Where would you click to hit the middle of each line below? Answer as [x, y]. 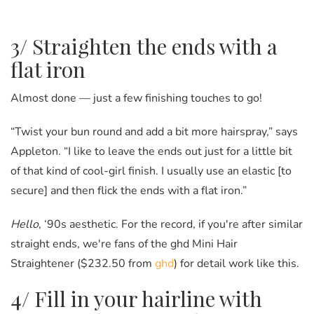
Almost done [45, 98]
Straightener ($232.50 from [83, 264]
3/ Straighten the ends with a [144, 47]
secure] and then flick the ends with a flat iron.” [129, 191]
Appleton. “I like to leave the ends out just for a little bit [151, 152]
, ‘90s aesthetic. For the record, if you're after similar [171, 225]
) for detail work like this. [237, 264]
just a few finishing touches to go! [178, 98]
